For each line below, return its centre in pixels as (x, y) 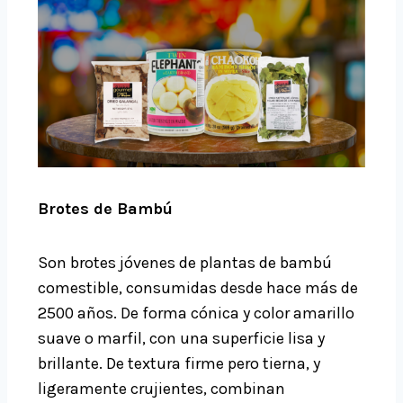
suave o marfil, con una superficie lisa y (181, 339)
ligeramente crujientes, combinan (161, 389)
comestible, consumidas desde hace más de (198, 288)
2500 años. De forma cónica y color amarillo (196, 313)
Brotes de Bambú (105, 209)
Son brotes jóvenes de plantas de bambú (185, 263)
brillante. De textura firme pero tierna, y (179, 364)
